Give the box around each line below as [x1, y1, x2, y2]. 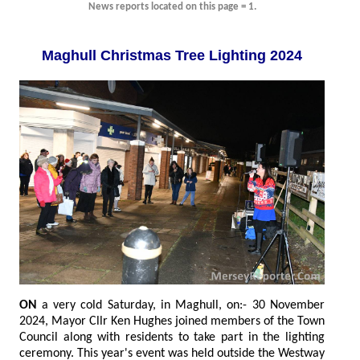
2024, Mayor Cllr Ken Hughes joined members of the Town [19, 314, 325, 328]
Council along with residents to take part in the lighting [19, 330, 325, 344]
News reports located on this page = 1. [88, 2, 256, 13]
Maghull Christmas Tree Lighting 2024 [175, 47, 302, 64]
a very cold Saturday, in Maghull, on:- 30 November [42, 298, 175, 312]
